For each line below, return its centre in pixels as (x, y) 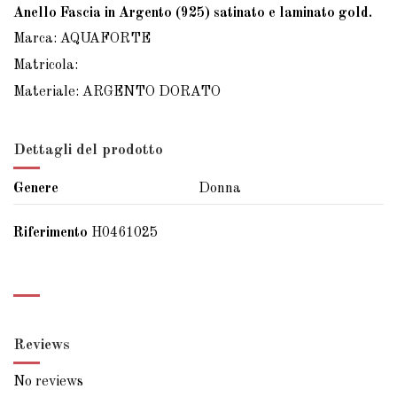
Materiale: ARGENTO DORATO (117, 92)
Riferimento (51, 234)
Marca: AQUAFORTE (82, 39)
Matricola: (47, 66)
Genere (36, 189)
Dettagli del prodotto (88, 150)
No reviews (48, 382)
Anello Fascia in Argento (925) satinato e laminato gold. (193, 13)
